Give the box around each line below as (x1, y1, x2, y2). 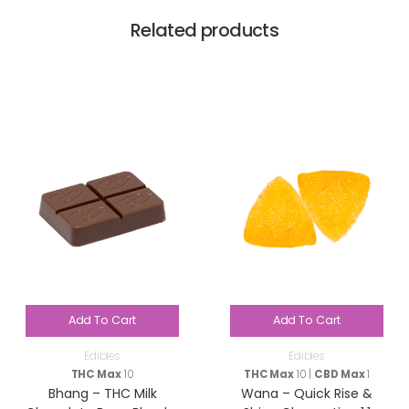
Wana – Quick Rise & (241, 383, 372, 403)
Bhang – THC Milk (47, 383, 157, 403)
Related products (130, 16, 279, 43)
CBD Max (314, 366, 365, 382)
